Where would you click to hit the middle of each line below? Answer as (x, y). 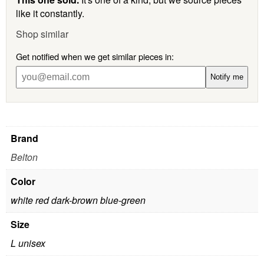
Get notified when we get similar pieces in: (95, 56)
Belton (24, 157)
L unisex (28, 243)
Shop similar (42, 34)
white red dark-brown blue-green (78, 200)
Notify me (227, 77)
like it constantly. (50, 13)
